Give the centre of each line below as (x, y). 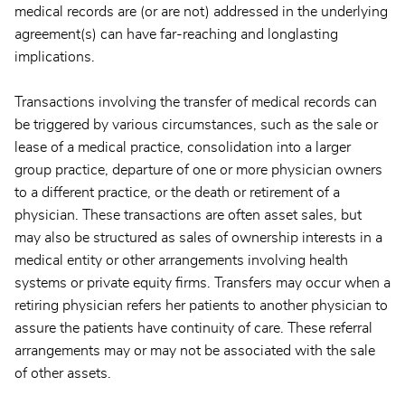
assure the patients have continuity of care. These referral (193, 329)
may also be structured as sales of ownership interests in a (198, 238)
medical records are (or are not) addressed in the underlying (201, 12)
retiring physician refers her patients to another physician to (201, 306)
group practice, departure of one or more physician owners (198, 170)
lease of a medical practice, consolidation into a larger (183, 148)
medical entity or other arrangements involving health (181, 261)
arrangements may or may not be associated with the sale (195, 351)
